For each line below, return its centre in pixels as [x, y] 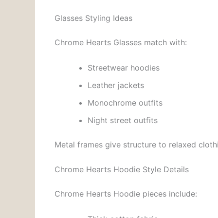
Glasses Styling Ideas [93, 18]
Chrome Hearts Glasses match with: [121, 43]
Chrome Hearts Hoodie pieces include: [126, 194]
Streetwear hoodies [124, 67]
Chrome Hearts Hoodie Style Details [122, 170]
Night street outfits [123, 120]
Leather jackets [116, 85]
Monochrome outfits [125, 102]
